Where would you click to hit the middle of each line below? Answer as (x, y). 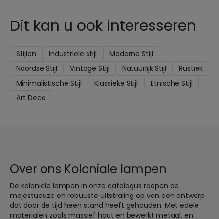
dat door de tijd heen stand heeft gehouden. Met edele (104, 205)
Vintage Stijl (90, 68)
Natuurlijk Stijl (144, 68)
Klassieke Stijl (116, 83)
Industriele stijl (73, 54)
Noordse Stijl (37, 68)
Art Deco (31, 98)
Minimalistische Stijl (49, 83)
